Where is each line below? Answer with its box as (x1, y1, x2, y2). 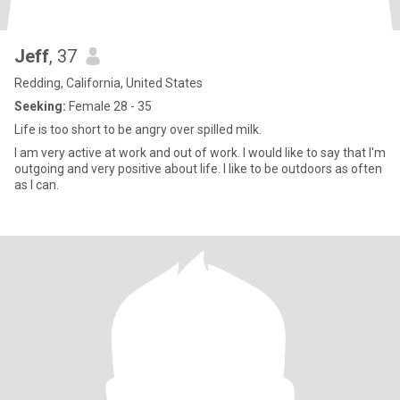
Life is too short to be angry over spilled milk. (14, 122, 262, 137)
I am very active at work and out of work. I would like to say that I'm (14, 146, 386, 160)
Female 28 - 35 (66, 99, 152, 113)
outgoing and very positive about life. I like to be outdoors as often (14, 162, 382, 176)
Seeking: (14, 99, 66, 113)
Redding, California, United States (14, 76, 203, 90)
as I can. (14, 178, 59, 192)
